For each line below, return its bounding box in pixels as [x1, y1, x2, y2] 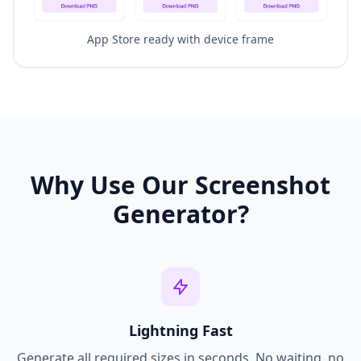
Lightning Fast [128, 321, 233, 341]
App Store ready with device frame [87, 31, 274, 48]
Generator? [112, 197, 249, 231]
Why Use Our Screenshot [31, 168, 330, 202]
